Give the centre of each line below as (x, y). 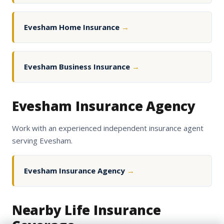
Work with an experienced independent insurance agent (108, 128)
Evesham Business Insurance (78, 67)
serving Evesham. (42, 141)
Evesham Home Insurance (73, 27)
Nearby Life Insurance (86, 210)
